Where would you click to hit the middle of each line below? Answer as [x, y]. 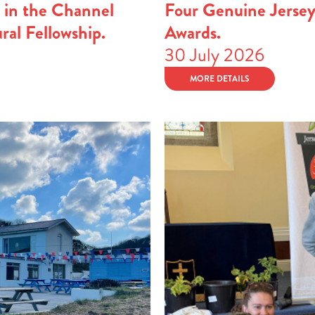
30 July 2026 [214, 55]
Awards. [193, 32]
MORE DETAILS [220, 78]
